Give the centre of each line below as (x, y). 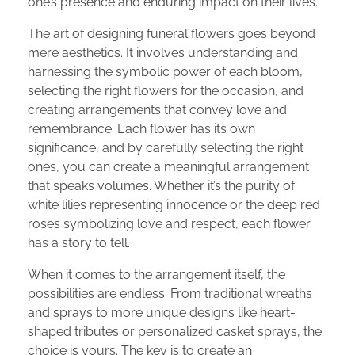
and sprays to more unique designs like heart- (162, 312)
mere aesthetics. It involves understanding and (163, 52)
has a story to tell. (79, 242)
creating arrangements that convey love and (157, 109)
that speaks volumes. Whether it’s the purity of (161, 185)
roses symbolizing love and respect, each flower (169, 223)
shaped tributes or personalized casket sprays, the (175, 331)
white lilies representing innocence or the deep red (174, 204)
